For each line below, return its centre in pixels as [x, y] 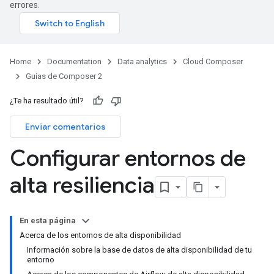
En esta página [48, 220]
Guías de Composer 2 [64, 76]
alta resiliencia [82, 185]
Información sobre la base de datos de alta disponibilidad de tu [139, 250]
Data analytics [142, 61]
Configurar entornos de [128, 158]
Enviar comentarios [65, 127]
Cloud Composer [213, 61]
